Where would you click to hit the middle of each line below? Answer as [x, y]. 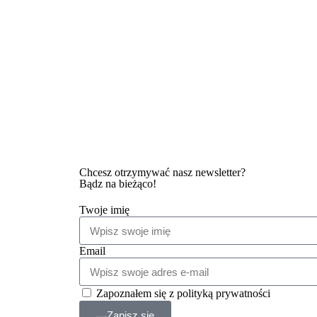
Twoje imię [104, 210]
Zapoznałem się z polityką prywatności [183, 294]
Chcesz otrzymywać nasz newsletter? [162, 173]
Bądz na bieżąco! [118, 184]
